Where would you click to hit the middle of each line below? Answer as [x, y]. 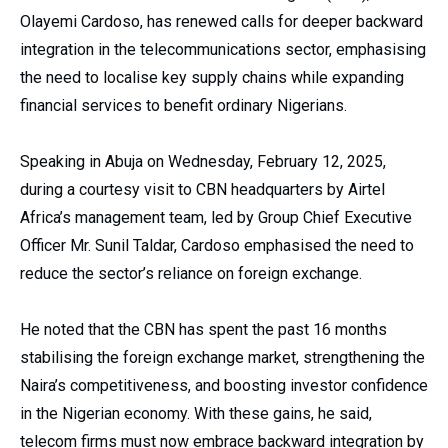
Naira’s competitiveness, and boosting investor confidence [224, 385]
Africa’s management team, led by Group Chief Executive [216, 217]
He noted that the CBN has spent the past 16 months [203, 329]
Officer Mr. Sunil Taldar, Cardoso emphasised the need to [217, 245]
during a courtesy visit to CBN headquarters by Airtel [202, 189]
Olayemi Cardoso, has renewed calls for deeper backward [221, 21]
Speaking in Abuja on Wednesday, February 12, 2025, [203, 161]
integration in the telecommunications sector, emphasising [223, 49]
